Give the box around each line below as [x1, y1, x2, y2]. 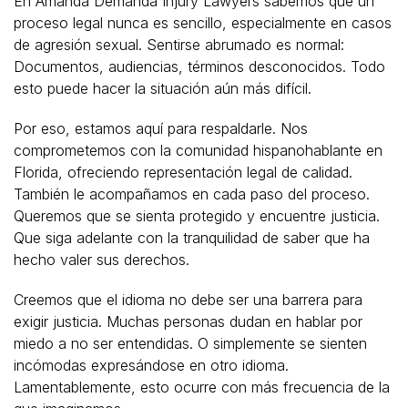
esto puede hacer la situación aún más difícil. [14, 78, 311, 97]
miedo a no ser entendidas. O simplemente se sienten [14, 333, 367, 352]
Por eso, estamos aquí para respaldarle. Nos [14, 118, 308, 138]
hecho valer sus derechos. [14, 250, 189, 269]
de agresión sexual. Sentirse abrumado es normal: [14, 35, 344, 54]
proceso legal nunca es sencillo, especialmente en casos [14, 13, 392, 32]
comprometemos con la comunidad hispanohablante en [14, 140, 382, 159]
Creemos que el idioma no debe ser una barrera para [14, 290, 362, 309]
